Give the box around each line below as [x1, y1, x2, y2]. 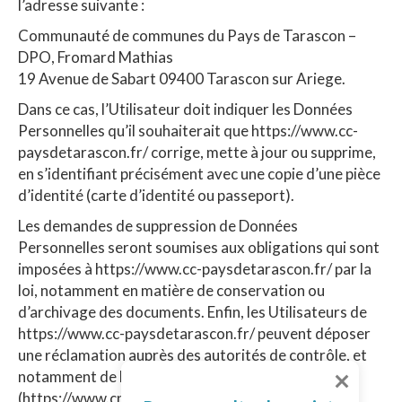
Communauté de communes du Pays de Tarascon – [18, 25, 356, 45]
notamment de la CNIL [18, 366, 168, 386]
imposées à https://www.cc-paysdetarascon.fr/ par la [18, 258, 371, 278]
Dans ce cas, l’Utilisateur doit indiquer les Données [18, 99, 353, 118]
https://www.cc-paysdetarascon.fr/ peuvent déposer [18, 323, 371, 343]
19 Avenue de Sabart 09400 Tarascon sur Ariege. [18, 68, 345, 88]
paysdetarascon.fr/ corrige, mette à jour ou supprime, [18, 142, 376, 162]
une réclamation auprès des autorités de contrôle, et [18, 345, 367, 364]
